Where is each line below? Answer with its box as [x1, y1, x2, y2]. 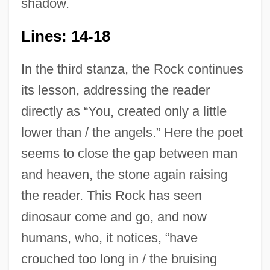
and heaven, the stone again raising [20, 167, 228, 183]
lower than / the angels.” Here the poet [20, 125, 243, 140]
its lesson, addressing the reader [20, 83, 210, 98]
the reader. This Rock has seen [20, 188, 202, 204]
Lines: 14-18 [20, 28, 110, 45]
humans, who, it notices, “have [20, 230, 198, 246]
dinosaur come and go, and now [20, 209, 207, 225]
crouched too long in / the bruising [20, 251, 217, 267]
